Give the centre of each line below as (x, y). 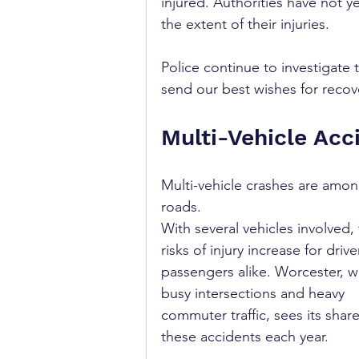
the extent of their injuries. (245, 24)
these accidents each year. (245, 337)
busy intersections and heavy (255, 293)
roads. (183, 207)
